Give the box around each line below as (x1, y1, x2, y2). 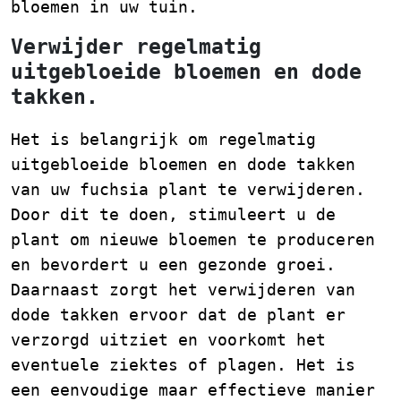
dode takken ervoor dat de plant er (11, 305, 346, 324)
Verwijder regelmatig (11, 34, 261, 59)
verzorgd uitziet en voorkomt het (11, 330, 326, 349)
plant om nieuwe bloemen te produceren (11, 230, 375, 249)
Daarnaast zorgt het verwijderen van (11, 280, 355, 299)
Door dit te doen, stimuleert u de (11, 205, 336, 224)
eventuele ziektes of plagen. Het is (11, 355, 355, 374)
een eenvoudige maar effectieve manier (11, 380, 375, 399)
